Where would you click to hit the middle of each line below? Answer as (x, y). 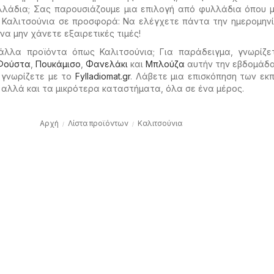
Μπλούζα (165, 64)
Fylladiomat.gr (103, 76)
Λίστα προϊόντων (98, 123)
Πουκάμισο (58, 64)
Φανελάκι (107, 64)
